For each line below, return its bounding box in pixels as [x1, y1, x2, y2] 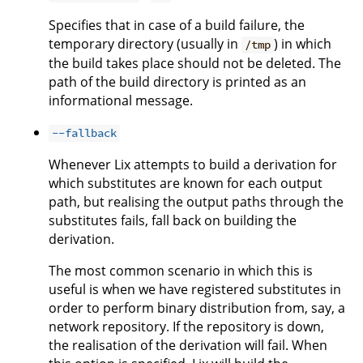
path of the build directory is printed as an [49, 73, 306, 92]
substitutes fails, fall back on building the [49, 211, 297, 230]
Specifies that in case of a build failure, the [49, 16, 305, 35]
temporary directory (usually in [49, 35, 241, 53]
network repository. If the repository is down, [49, 318, 324, 336]
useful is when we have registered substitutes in [49, 280, 341, 299]
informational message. [49, 92, 193, 110]
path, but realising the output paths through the [49, 193, 344, 211]
